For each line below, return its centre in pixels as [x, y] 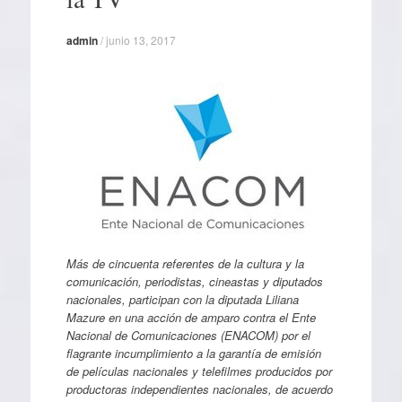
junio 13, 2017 [140, 40]
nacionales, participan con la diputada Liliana [182, 299]
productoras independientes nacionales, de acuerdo [199, 389]
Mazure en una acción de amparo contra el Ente [191, 317]
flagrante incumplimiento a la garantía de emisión [193, 353]
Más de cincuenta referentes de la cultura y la [185, 263]
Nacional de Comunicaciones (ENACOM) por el [188, 335]
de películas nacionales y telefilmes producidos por [199, 371]
